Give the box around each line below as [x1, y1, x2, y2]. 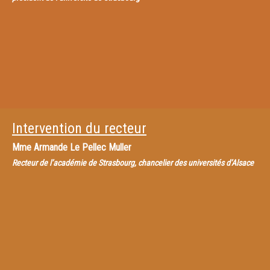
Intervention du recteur [12, 120, 146, 137]
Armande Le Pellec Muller [34, 142, 131, 153]
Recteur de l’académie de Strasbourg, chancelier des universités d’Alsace [12, 158, 254, 168]
